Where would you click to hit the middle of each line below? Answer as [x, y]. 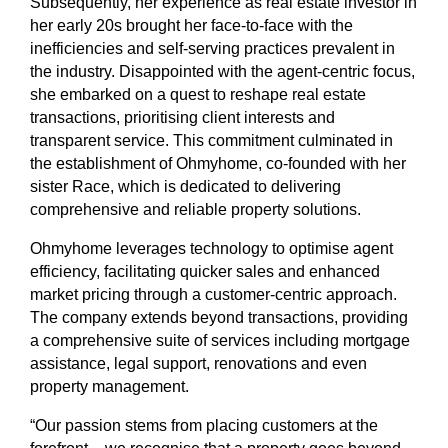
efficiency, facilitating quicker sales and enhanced [205, 271]
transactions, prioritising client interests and [182, 117]
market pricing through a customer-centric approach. [213, 294]
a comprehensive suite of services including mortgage [220, 340]
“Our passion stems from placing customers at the [204, 425]
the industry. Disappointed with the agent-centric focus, [222, 71]
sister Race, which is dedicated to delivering [185, 186]
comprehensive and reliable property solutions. [195, 209]
